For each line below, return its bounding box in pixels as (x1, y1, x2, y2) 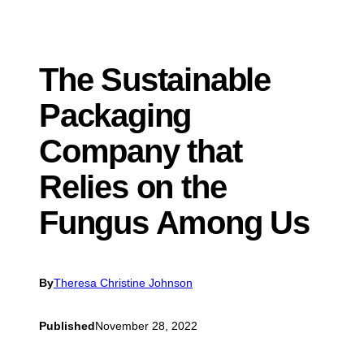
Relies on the (39, 169, 227, 205)
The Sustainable (39, 62, 271, 97)
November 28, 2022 (95, 318, 197, 332)
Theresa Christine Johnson (54, 275, 193, 289)
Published (39, 318, 95, 332)
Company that (39, 133, 242, 169)
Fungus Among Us (39, 205, 310, 240)
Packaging (39, 97, 192, 133)
